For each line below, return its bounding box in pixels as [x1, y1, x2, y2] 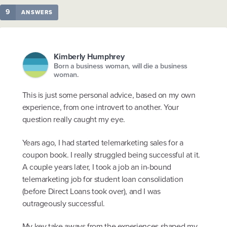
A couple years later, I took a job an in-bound [22, 161, 172, 173]
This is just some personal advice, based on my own [22, 89, 196, 101]
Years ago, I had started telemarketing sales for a [22, 136, 183, 148]
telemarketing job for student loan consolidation [22, 173, 183, 185]
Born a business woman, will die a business [54, 60, 187, 72]
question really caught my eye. [22, 113, 125, 126]
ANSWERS [21, 8, 53, 17]
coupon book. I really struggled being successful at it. [22, 148, 200, 161]
